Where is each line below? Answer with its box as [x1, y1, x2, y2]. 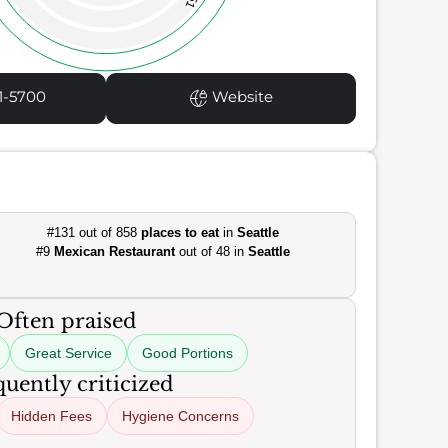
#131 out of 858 [46, 225, 141, 240]
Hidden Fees [11, 408, 92, 424]
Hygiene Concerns [122, 408, 239, 424]
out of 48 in [174, 244, 248, 259]
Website [207, 87, 273, 107]
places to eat [140, 225, 219, 240]
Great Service [25, 345, 112, 361]
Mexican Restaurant [53, 244, 175, 259]
